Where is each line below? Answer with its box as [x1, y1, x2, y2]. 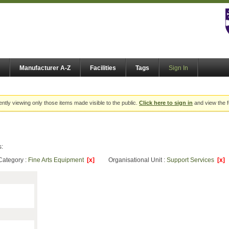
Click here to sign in [139, 100, 193, 106]
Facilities [90, 64, 116, 72]
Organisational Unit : [108, 156, 167, 164]
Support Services [167, 156, 217, 164]
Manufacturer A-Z [19, 64, 71, 72]
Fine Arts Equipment [28, 156, 87, 164]
